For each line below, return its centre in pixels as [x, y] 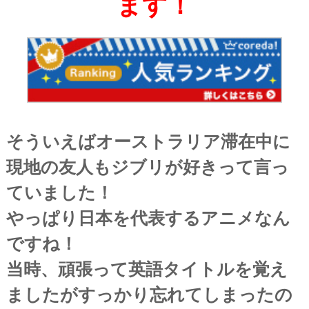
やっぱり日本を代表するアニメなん [148, 218]
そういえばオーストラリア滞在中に [148, 141]
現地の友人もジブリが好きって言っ [147, 167]
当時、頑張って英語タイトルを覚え [147, 269]
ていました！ [59, 192]
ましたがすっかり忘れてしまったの [149, 294]
